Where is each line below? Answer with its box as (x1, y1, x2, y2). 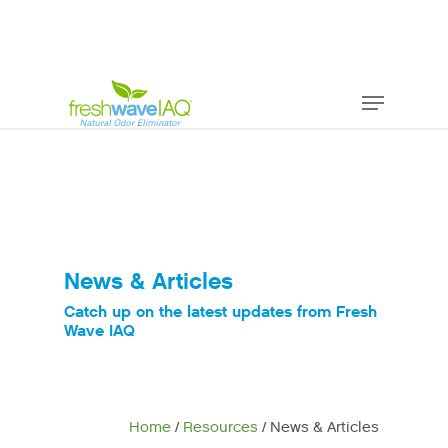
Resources (182, 417, 258, 437)
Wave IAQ (64, 320, 136, 341)
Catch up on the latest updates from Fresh (64, 301, 378, 322)
